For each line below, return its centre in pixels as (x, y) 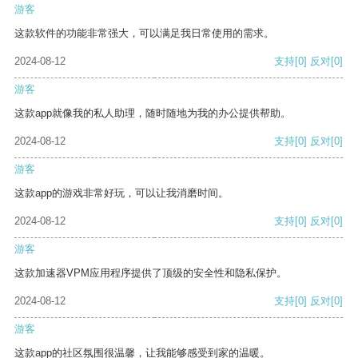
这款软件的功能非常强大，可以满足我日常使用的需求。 (144, 34)
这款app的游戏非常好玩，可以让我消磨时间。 (121, 193)
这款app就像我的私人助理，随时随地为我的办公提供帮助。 (153, 113)
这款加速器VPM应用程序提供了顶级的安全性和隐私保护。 (151, 273)
